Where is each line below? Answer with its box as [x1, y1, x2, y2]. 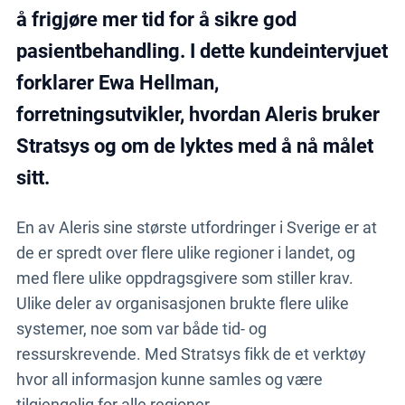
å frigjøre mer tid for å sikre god [15, 8, 297, 32]
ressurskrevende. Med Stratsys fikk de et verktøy [15, 344, 366, 364]
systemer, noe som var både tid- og [15, 319, 267, 339]
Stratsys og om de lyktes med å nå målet [15, 135, 373, 158]
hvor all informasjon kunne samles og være [15, 370, 323, 390]
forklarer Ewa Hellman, [15, 71, 219, 95]
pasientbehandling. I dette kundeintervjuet [15, 40, 388, 63]
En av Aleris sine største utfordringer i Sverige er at [15, 218, 377, 238]
